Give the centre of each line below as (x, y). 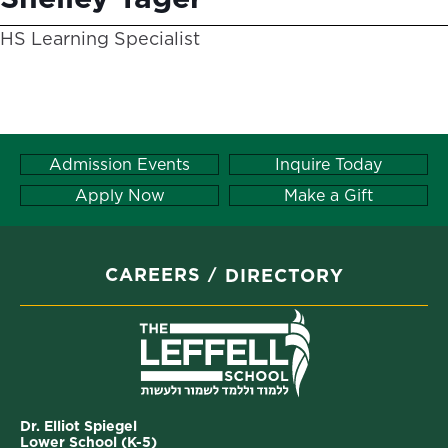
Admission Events (119, 164)
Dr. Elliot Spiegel (78, 426)
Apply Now (119, 195)
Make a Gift (328, 195)
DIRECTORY (284, 275)
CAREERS (152, 275)
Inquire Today (328, 164)
